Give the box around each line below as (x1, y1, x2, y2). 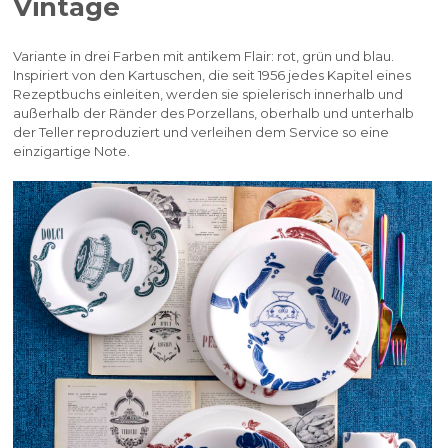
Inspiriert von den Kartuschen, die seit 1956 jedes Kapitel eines (13, 67, 412, 84)
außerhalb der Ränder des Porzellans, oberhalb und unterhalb (13, 105, 415, 122)
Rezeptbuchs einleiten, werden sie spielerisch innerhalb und (13, 86, 404, 103)
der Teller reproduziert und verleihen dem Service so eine (13, 124, 390, 141)
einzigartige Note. (13, 143, 131, 160)
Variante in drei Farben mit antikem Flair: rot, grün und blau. (13, 48, 395, 65)
